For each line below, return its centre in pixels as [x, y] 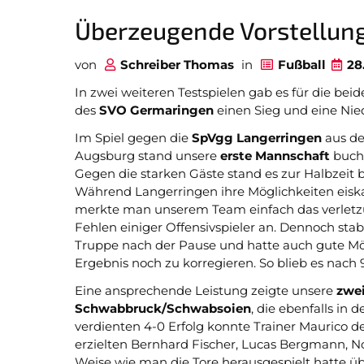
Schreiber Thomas [177, 65]
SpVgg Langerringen [257, 138]
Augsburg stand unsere [147, 156]
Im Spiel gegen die [133, 138]
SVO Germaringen [156, 110]
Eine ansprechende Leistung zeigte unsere [206, 290]
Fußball [302, 65]
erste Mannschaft [275, 156]
